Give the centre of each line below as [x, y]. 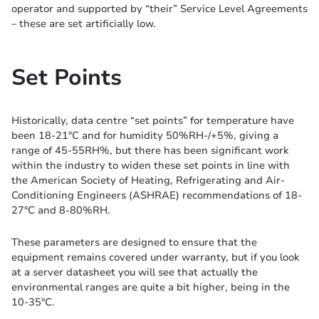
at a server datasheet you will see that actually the [135, 272]
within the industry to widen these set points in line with [151, 166]
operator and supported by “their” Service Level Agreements [159, 9]
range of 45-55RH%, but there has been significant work [150, 151]
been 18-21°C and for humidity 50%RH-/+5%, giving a [145, 136]
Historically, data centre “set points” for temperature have [153, 121]
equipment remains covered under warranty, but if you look [155, 257]
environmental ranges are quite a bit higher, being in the [151, 287]
